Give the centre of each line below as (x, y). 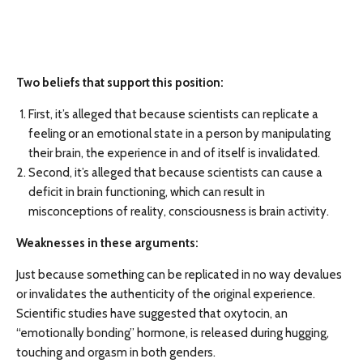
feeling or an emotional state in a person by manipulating (179, 134)
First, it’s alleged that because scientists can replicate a (173, 115)
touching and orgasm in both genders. (116, 353)
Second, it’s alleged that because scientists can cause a (175, 173)
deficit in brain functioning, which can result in (147, 192)
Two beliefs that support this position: (121, 83)
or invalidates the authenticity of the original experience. (166, 295)
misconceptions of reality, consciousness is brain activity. (179, 212)
